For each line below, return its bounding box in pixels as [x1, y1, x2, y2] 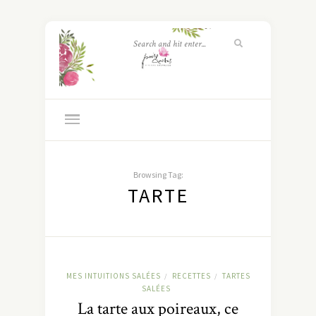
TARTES [221, 271, 250, 281]
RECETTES [171, 271, 211, 281]
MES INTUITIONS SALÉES [66, 271, 161, 281]
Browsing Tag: [133, 169, 183, 181]
